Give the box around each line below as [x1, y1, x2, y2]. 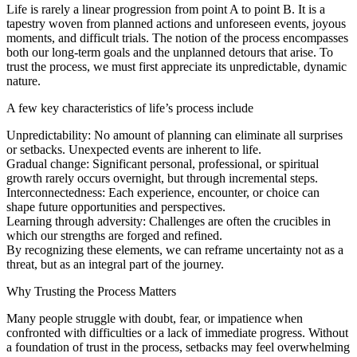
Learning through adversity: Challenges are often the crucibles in [6, 214, 331, 228]
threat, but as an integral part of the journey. [6, 257, 224, 271]
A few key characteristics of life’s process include [6, 100, 253, 115]
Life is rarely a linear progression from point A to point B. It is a [6, 2, 325, 16]
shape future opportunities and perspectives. [6, 199, 226, 214]
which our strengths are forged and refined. [6, 228, 222, 242]
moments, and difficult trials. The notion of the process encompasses [6, 30, 348, 45]
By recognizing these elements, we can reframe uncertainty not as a [6, 242, 343, 257]
